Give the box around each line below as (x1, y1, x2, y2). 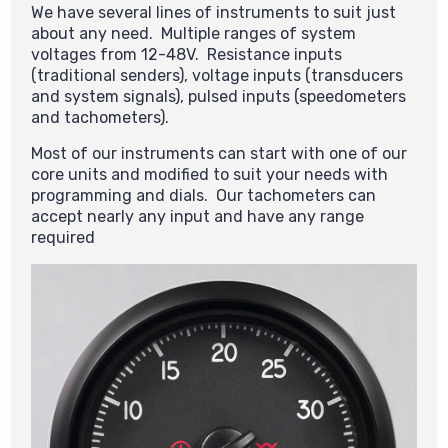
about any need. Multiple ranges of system (31, 24, 356, 44)
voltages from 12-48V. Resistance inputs (31, 45, 342, 65)
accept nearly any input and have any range (31, 207, 364, 227)
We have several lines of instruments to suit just (31, 3, 396, 23)
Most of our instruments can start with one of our (31, 144, 407, 164)
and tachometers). (31, 108, 169, 128)
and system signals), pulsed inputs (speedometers (31, 87, 406, 107)
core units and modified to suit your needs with (31, 165, 388, 185)
